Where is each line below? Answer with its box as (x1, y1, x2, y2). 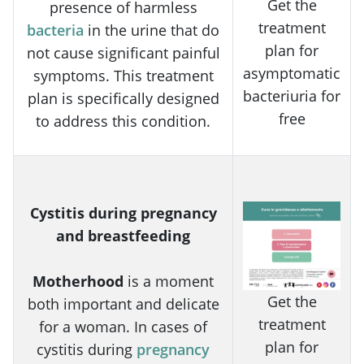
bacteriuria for (243, 85, 340, 106)
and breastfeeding (56, 225, 190, 245)
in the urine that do (84, 19, 219, 40)
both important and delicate (27, 293, 219, 314)
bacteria (27, 19, 84, 40)
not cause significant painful (26, 42, 220, 63)
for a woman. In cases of (39, 316, 207, 336)
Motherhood (32, 271, 123, 291)
